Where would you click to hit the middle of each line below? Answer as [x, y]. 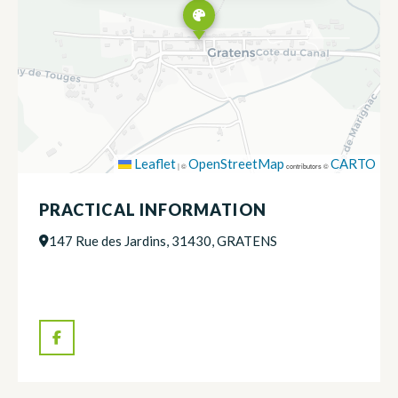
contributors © [307, 165]
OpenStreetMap [236, 163]
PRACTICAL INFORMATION [153, 209]
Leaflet [154, 163]
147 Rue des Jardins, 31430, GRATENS [163, 240]
